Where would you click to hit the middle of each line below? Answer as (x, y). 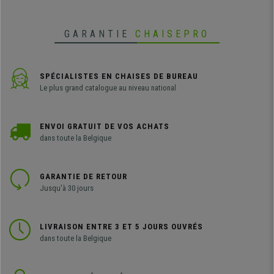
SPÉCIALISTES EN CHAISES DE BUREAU (119, 76)
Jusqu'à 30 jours (67, 188)
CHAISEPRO (172, 34)
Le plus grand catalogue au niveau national (108, 88)
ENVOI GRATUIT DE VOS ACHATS (105, 127)
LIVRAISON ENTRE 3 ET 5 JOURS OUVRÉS (121, 227)
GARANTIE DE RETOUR (83, 177)
